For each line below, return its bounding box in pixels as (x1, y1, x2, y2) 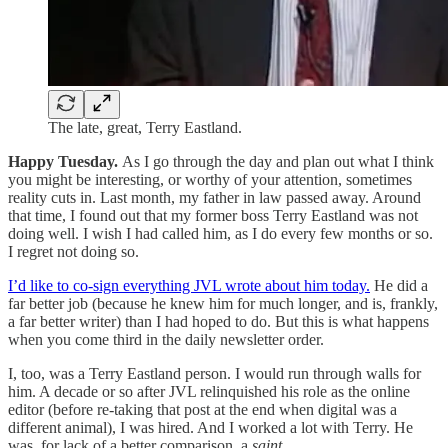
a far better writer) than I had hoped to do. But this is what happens (8, 313, 429, 331)
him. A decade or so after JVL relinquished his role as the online (8, 383, 410, 401)
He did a (370, 277, 428, 295)
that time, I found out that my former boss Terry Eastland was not (8, 207, 418, 225)
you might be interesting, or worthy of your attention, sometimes (8, 171, 412, 189)
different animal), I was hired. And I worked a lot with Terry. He (8, 419, 413, 437)
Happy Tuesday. (8, 153, 122, 171)
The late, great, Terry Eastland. (48, 119, 242, 137)
